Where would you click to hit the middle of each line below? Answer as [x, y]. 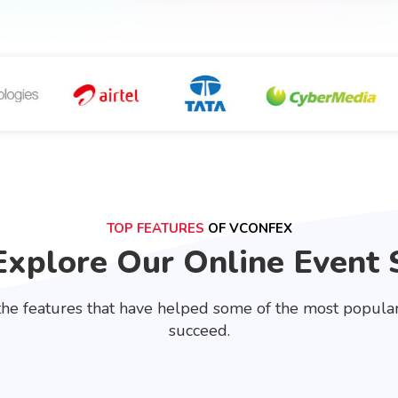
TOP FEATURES [155, 228]
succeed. [199, 330]
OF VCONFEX [248, 228]
